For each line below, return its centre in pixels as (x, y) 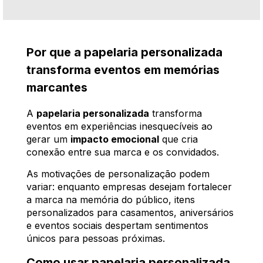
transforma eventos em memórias (123, 70)
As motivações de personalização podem (118, 173)
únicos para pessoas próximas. (96, 238)
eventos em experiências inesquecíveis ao (119, 126)
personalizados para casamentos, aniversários (130, 212)
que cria (178, 139)
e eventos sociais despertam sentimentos (117, 225)
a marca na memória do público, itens (111, 199)
